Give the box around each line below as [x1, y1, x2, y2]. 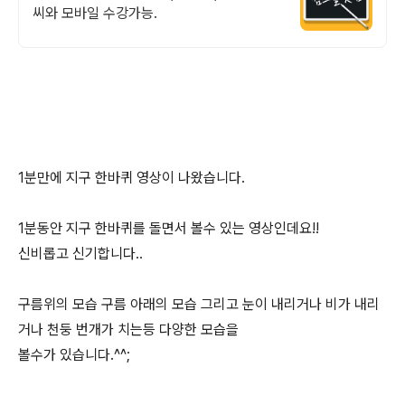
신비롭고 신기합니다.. [18, 245, 143, 262]
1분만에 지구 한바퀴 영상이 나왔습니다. [18, 169, 245, 186]
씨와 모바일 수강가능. [33, 5, 157, 22]
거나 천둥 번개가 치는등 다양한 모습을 [18, 321, 239, 338]
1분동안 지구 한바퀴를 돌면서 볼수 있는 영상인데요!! [18, 220, 319, 237]
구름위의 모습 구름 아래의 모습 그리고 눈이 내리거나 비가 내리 [18, 296, 380, 313]
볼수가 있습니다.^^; [18, 346, 130, 363]
